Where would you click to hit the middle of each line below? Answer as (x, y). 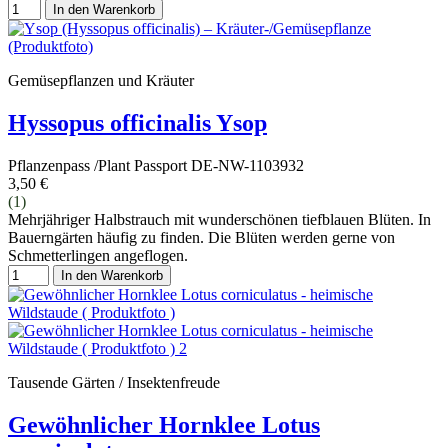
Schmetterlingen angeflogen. (98, 255)
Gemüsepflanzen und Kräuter (101, 81)
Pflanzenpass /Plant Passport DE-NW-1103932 (156, 165)
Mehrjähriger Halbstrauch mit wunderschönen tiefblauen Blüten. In (219, 219)
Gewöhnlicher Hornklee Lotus (164, 424)
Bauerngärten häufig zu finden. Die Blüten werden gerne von (201, 237)
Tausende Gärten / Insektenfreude (114, 382)
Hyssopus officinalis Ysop (137, 122)
